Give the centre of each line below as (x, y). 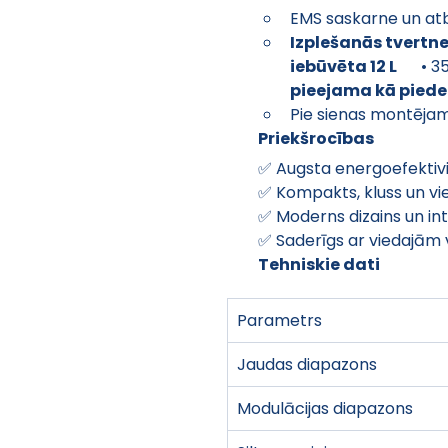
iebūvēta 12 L (343, 66)
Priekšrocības (316, 138)
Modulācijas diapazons (325, 408)
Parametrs (279, 320)
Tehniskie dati (319, 264)
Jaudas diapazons (307, 364)
